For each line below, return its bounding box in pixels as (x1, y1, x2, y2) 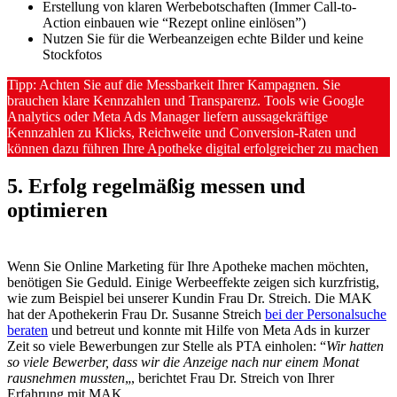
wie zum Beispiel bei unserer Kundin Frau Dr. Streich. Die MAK (7, 290, 372, 306)
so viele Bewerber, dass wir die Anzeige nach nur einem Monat (7, 354, 359, 370)
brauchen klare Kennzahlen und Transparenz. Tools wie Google (7, 92, 364, 108)
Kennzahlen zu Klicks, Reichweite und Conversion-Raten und (7, 124, 356, 140)
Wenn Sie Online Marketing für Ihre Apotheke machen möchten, (7, 258, 369, 274)
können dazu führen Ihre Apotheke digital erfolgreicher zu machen (7, 140, 378, 156)
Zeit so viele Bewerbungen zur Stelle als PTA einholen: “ (7, 338, 326, 354)
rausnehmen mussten (7, 370, 125, 385)
